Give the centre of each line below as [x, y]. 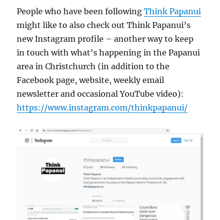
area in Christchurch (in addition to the [93, 66]
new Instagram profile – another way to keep [105, 39]
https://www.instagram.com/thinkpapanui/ [102, 107]
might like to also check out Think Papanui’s [104, 25]
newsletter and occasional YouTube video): [100, 94]
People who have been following [81, 11]
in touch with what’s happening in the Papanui [109, 52]
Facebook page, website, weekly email [91, 80]
